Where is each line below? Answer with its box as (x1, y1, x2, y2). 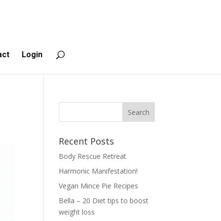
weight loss (59, 207, 95, 217)
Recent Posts (59, 135, 114, 147)
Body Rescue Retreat (59, 151, 127, 161)
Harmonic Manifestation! (59, 166, 138, 176)
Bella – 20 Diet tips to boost (59, 196, 149, 205)
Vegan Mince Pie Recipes (59, 181, 139, 190)
